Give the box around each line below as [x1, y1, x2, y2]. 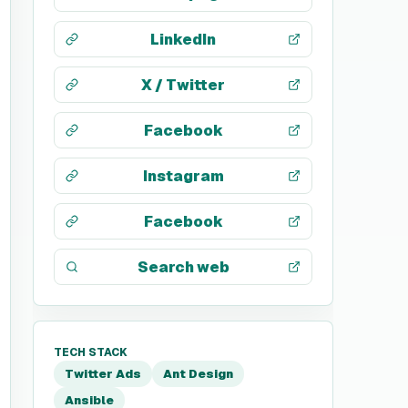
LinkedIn [150, 29, 216, 49]
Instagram [142, 166, 224, 186]
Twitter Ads [65, 366, 141, 382]
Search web [137, 257, 229, 277]
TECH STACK [54, 345, 127, 360]
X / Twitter [141, 75, 225, 95]
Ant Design [163, 366, 233, 382]
